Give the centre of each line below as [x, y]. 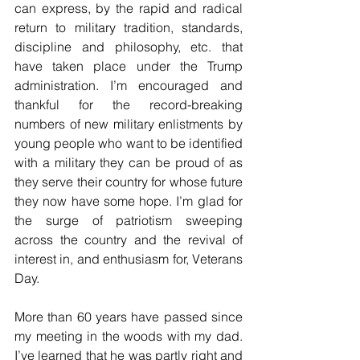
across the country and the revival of [129, 239]
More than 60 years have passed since [129, 316]
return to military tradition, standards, [129, 27]
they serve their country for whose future [129, 181]
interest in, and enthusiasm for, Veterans [129, 258]
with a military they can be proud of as [129, 162]
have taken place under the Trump [129, 65]
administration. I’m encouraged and [129, 85]
